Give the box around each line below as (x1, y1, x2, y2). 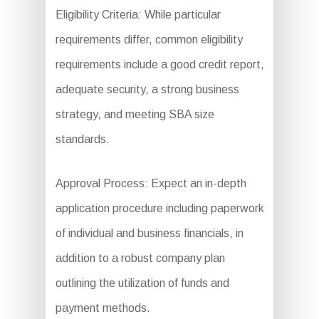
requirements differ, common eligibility (55, 33, 243, 46)
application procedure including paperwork (55, 202, 264, 215)
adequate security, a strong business (55, 83, 239, 96)
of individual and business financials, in (55, 227, 244, 240)
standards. (55, 133, 110, 146)
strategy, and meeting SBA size (55, 108, 214, 121)
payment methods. (55, 302, 150, 315)
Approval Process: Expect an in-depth (55, 177, 246, 190)
